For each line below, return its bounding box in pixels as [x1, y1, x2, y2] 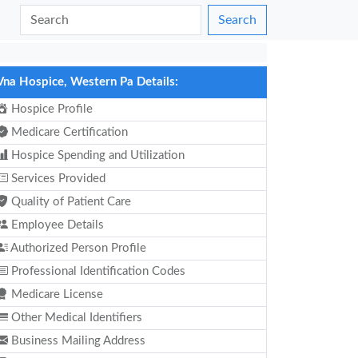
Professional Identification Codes [8, 265, 185, 277]
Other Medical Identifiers [8, 312, 142, 324]
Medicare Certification [8, 126, 128, 138]
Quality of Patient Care [8, 196, 131, 208]
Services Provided [8, 173, 105, 185]
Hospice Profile [8, 103, 93, 115]
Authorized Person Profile [8, 242, 146, 254]
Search [218, 14, 257, 26]
